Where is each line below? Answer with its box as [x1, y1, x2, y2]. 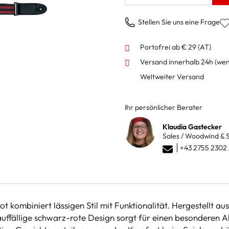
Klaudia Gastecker [163, 122, 222, 131]
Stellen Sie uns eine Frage [138, 17, 220, 27]
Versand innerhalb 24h [140, 57, 215, 66]
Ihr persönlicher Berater [125, 102, 202, 112]
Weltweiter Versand [140, 72, 204, 81]
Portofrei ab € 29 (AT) [140, 42, 211, 52]
